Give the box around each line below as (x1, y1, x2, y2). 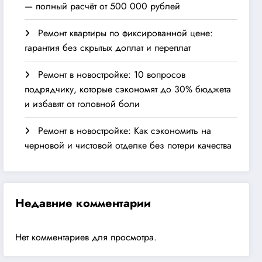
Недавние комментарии (15, 194, 151, 212)
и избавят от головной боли (25, 96, 140, 111)
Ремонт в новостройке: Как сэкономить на (38, 123, 212, 137)
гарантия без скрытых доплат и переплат (25, 40, 191, 54)
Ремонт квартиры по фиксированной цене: (38, 26, 213, 40)
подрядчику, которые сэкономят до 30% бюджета (25, 82, 232, 96)
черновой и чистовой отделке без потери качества (25, 138, 232, 152)
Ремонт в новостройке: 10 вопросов (38, 67, 186, 81)
